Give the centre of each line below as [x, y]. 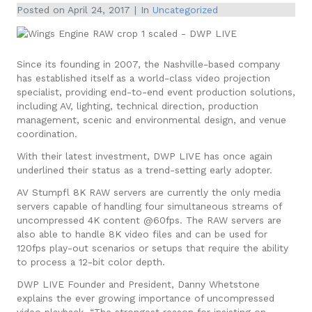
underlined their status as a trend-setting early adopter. [145, 170]
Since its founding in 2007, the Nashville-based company [148, 64]
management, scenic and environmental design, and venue [151, 119]
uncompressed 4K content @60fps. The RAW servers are [149, 220]
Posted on [42, 10]
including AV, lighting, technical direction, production [138, 106]
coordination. [47, 133]
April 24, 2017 [99, 10]
